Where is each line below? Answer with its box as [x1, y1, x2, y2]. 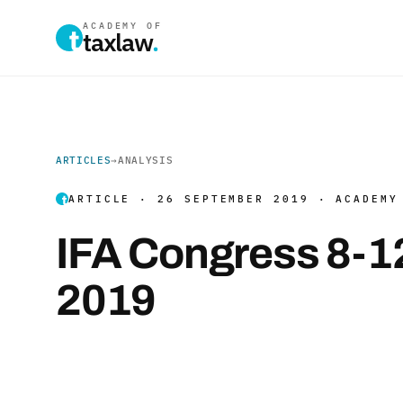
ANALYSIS [118, 154, 174, 166]
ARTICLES [56, 154, 112, 166]
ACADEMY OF [83, 20, 163, 31]
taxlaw [83, 26, 152, 58]
